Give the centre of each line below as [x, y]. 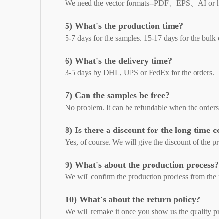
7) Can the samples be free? [117, 96]
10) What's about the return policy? [133, 200]
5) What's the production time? [124, 26]
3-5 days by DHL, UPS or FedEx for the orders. [140, 73]
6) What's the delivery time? [119, 61]
